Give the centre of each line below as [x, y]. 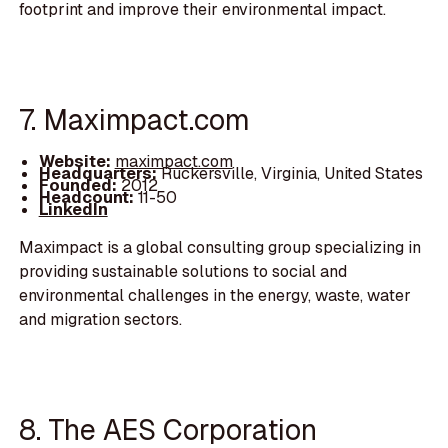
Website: [76, 161]
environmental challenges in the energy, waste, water [215, 295]
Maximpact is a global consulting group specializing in [220, 247]
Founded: [77, 185]
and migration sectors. [101, 319]
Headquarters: [99, 173]
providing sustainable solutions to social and [183, 271]
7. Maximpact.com [135, 120]
